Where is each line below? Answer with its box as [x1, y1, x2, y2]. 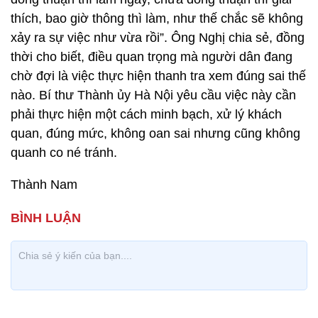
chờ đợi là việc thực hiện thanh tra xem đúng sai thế [11, 69, 306, 83]
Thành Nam [11, 177, 77, 192]
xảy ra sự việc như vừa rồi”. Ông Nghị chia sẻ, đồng [11, 31, 305, 45]
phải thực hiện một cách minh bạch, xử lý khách [11, 107, 282, 121]
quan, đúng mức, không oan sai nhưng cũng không [11, 126, 300, 141]
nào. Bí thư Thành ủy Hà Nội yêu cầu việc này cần [11, 88, 296, 102]
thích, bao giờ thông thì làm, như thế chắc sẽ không [11, 11, 303, 26]
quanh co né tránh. [11, 146, 117, 160]
